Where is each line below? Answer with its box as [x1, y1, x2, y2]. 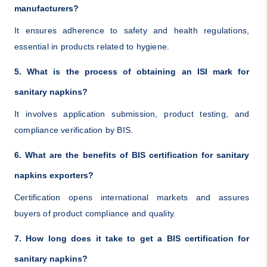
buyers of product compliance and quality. [14, 208, 176, 218]
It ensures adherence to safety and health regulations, [14, 25, 250, 35]
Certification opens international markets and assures [14, 192, 250, 202]
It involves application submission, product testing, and [14, 108, 250, 119]
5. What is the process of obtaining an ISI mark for [14, 66, 250, 76]
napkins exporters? [14, 170, 94, 180]
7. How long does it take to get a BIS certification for [14, 233, 250, 243]
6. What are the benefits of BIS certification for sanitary [14, 150, 250, 160]
